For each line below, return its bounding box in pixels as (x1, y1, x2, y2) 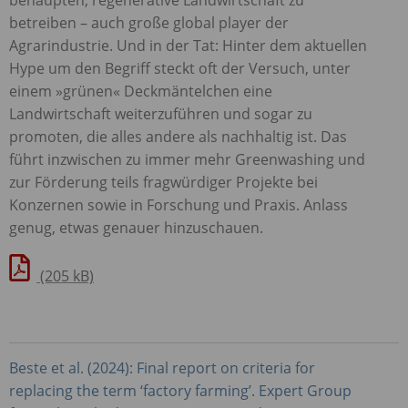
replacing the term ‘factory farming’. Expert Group (9, 380, 352, 401)
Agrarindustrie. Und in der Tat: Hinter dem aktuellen (9, 35, 367, 56)
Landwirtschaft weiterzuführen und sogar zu (9, 103, 312, 124)
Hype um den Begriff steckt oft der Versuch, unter (9, 57, 351, 78)
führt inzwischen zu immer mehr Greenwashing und (9, 148, 365, 169)
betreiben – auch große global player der (9, 12, 289, 33)
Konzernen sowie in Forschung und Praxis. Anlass (9, 194, 348, 215)
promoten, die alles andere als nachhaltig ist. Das (9, 126, 347, 147)
